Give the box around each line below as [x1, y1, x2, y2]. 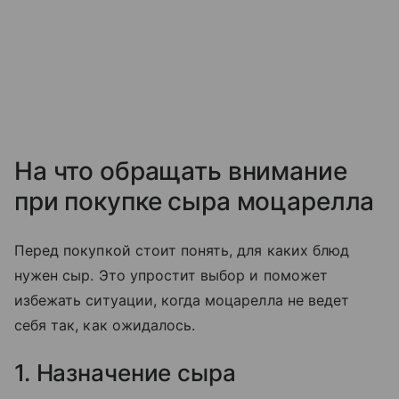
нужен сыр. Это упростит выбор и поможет [14, 266, 328, 285]
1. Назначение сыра [14, 359, 236, 387]
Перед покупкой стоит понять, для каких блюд [14, 241, 350, 260]
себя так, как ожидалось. [14, 316, 196, 335]
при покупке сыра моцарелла [14, 186, 375, 217]
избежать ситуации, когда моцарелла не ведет [14, 291, 350, 310]
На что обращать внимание [14, 156, 347, 187]
